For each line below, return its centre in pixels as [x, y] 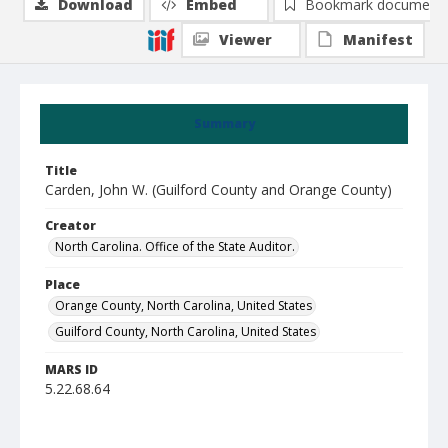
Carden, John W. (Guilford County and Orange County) [218, 189]
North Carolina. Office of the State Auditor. [175, 246]
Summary [224, 123]
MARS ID [71, 369]
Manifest [378, 39]
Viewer [245, 39]
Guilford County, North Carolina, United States [185, 331]
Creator [70, 225]
